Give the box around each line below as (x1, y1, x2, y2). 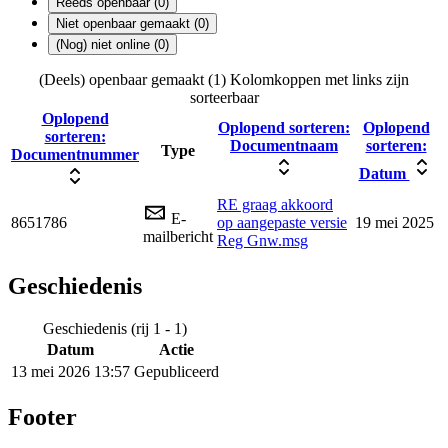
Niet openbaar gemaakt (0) (56, 16, 209, 32)
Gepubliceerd (134, 363, 219, 381)
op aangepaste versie (217, 214, 347, 232)
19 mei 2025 (355, 214, 434, 232)
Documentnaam (230, 137, 338, 155)
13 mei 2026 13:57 (11, 363, 130, 381)
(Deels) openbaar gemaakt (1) (39, 71, 226, 89)
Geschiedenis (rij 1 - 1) (43, 320, 187, 338)
